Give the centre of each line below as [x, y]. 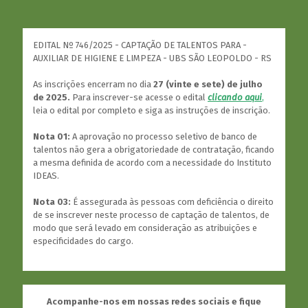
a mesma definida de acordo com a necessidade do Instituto [152, 163]
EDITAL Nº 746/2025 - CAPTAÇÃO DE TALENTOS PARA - [140, 45]
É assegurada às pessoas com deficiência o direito [172, 202]
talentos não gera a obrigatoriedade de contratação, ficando [154, 150]
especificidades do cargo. [83, 241]
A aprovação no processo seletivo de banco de [164, 136]
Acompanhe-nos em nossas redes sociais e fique [154, 301]
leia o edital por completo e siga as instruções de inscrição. [152, 110]
